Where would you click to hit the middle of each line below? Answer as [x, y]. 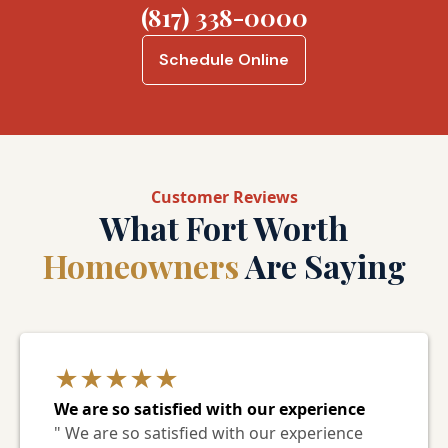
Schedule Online [224, 59]
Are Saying [322, 265]
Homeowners [140, 265]
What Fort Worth [224, 227]
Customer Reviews [224, 196]
